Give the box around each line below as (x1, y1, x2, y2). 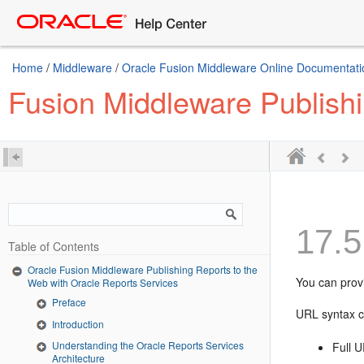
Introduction (52, 316, 104, 331)
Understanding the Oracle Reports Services (52, 338, 244, 353)
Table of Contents (8, 238, 99, 254)
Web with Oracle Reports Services (28, 275, 178, 289)
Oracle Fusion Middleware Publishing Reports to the (28, 262, 258, 276)
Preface (52, 294, 86, 309)
